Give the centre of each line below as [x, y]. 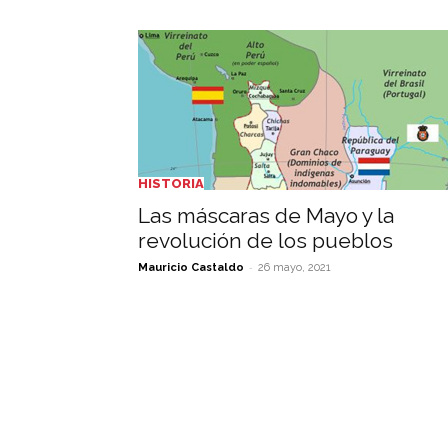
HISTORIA [171, 183]
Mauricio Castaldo [191, 267]
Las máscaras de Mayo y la [266, 215]
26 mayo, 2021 [294, 267]
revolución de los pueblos [265, 240]
